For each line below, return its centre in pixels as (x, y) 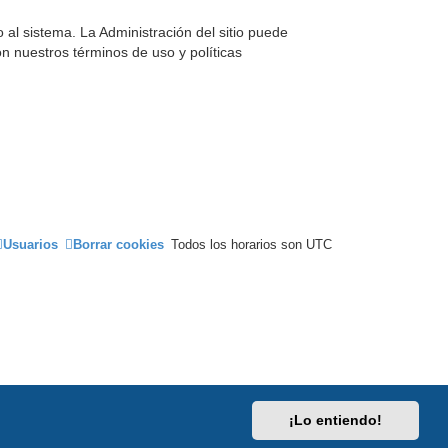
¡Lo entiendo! (336, 420)
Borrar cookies (118, 244)
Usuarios (30, 244)
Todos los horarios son (238, 244)
